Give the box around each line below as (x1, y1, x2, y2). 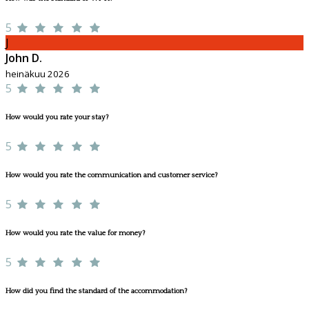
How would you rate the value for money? (6, 228, 145, 237)
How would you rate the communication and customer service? (6, 170, 217, 179)
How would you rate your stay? (6, 112, 108, 121)
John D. (6, 50, 42, 66)
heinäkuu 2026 (6, 67, 70, 80)
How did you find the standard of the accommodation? (6, 286, 187, 295)
